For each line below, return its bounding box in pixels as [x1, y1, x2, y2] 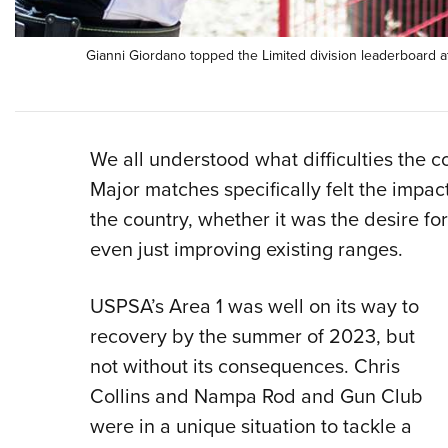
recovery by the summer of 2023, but [89, 321, 415, 352]
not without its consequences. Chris [89, 351, 400, 382]
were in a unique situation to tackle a [89, 411, 412, 442]
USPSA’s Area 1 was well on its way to [89, 291, 419, 322]
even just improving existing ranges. [89, 234, 403, 265]
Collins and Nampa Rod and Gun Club [89, 381, 423, 412]
